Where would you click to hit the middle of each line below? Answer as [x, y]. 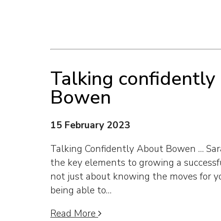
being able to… [81, 190]
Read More [74, 213]
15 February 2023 [90, 126]
